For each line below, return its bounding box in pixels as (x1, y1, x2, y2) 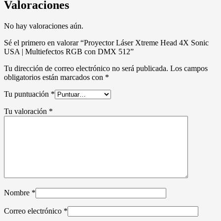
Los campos (170, 64, 208, 73)
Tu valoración (4, 107, 49, 116)
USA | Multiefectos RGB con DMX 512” (4, 47, 134, 56)
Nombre (4, 188, 32, 197)
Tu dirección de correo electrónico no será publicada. (4, 64, 168, 73)
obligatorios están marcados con (4, 73, 105, 82)
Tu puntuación (4, 90, 51, 99)
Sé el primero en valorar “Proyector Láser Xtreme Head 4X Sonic (4, 38, 209, 47)
